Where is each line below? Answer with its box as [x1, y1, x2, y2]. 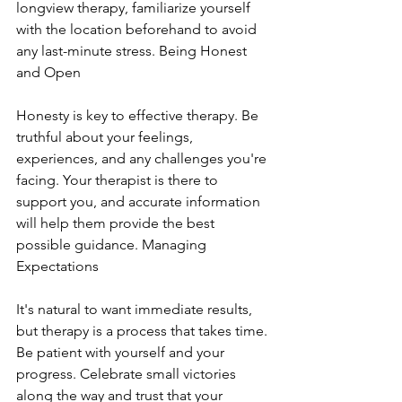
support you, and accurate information [16, 193, 264, 210]
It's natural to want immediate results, [16, 301, 256, 318]
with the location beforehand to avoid [16, 21, 260, 38]
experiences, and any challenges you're [16, 150, 270, 167]
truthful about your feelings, [16, 128, 197, 145]
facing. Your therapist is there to [16, 171, 222, 188]
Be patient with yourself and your [16, 344, 228, 361]
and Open [16, 64, 81, 81]
